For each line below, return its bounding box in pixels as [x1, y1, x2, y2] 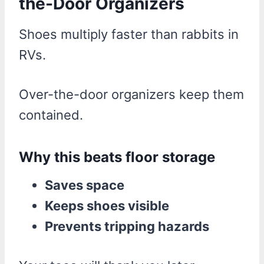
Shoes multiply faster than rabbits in [19, 26, 239, 42]
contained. [19, 107, 83, 123]
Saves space [45, 177, 124, 193]
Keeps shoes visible [45, 197, 169, 213]
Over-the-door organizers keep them [19, 86, 244, 102]
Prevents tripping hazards [45, 218, 209, 234]
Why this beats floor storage [19, 148, 215, 166]
